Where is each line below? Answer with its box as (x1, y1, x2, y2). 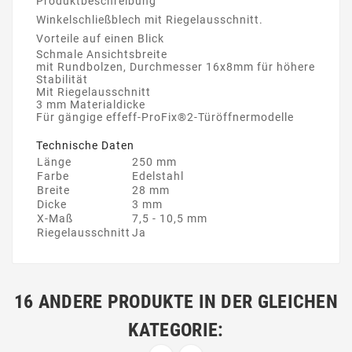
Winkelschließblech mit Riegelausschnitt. (36, 13, 263, 26)
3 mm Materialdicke (36, 97, 145, 111)
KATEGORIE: (128, 318, 224, 341)
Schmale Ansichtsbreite (36, 47, 167, 60)
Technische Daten (36, 138, 134, 152)
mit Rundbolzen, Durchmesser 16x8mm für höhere (36, 60, 315, 73)
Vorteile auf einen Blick (36, 31, 164, 45)
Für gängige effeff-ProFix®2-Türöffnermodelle (36, 110, 294, 123)
